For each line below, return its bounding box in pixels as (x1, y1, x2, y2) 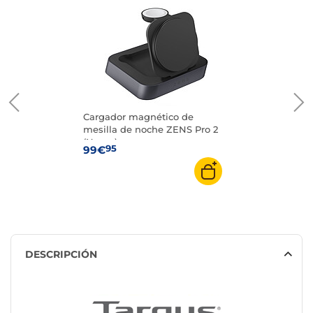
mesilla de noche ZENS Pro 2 (82, 124, 218, 135)
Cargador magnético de (82, 111, 194, 122)
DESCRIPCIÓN (25, 248, 97, 261)
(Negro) (82, 136, 117, 147)
